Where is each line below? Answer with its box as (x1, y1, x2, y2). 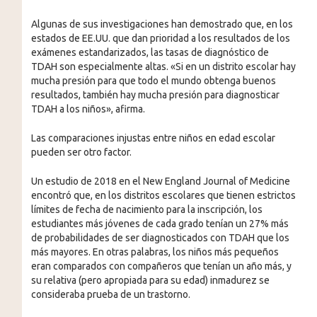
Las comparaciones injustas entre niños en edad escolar (30, 132, 275, 144)
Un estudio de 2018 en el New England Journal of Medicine (30, 175, 290, 187)
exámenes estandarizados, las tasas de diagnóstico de (30, 46, 269, 58)
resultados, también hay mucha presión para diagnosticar (30, 88, 279, 100)
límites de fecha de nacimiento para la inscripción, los (30, 203, 263, 215)
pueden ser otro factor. (30, 146, 132, 158)
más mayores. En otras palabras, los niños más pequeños (30, 246, 279, 258)
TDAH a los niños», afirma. (30, 103, 145, 115)
